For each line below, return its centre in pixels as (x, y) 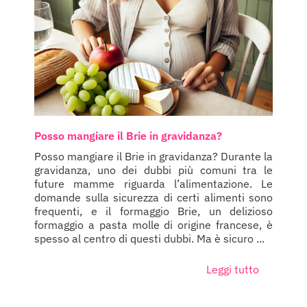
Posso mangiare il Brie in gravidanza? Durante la (153, 156)
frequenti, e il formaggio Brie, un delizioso (153, 211)
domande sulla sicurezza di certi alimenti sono (153, 197)
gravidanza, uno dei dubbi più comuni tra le (153, 170)
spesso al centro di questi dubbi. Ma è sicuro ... (149, 238)
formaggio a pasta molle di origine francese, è (153, 224)
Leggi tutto (233, 269)
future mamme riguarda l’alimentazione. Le (153, 183)
